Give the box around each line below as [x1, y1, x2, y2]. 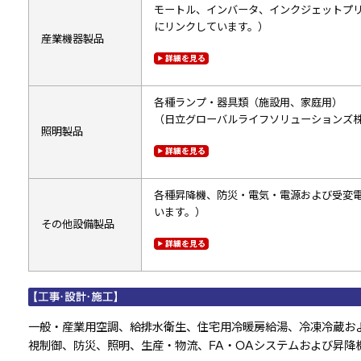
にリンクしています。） [153, 20, 268, 33]
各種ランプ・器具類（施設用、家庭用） [153, 96, 342, 109]
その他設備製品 [40, 218, 114, 230]
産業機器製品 [40, 32, 104, 45]
